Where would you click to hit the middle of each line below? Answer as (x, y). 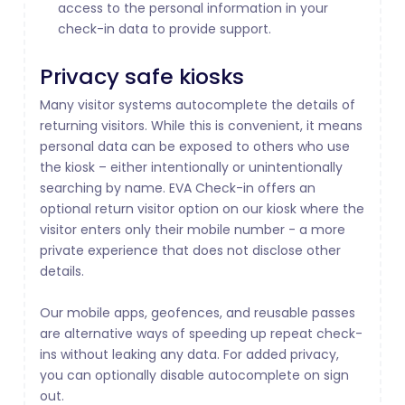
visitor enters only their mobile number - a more (193, 230)
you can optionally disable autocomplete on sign (194, 376)
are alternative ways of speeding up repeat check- (201, 334)
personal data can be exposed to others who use (195, 147)
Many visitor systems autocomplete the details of (198, 105)
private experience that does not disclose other (190, 251)
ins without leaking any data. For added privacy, (189, 355)
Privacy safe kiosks (142, 77)
